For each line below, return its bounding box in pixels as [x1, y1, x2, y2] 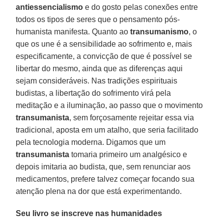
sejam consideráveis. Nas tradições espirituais [16, 76, 178, 85]
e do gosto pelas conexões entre [83, 2, 198, 11]
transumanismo [130, 27, 189, 36]
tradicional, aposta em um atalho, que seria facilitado [16, 125, 199, 134]
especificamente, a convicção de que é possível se [16, 52, 192, 60]
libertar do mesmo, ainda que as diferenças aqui [16, 64, 183, 73]
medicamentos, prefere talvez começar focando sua [16, 174, 195, 183]
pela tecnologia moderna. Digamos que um [16, 137, 166, 146]
